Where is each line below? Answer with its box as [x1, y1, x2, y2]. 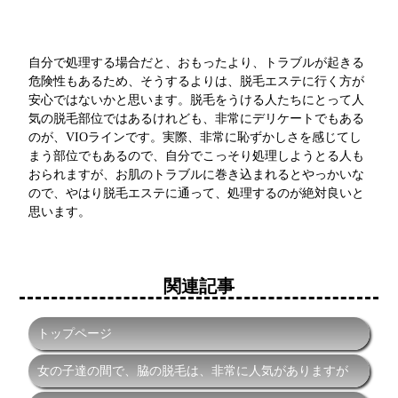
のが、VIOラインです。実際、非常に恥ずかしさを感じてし [28, 130, 362, 145]
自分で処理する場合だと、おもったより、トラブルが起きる [28, 55, 365, 70]
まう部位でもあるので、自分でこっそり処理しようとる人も [28, 148, 365, 163]
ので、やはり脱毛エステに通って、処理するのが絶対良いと [28, 186, 365, 201]
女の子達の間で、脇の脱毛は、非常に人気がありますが [37, 363, 349, 378]
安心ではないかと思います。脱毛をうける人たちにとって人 [28, 92, 365, 107]
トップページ [37, 326, 113, 341]
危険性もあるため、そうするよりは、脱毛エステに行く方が [28, 74, 365, 89]
